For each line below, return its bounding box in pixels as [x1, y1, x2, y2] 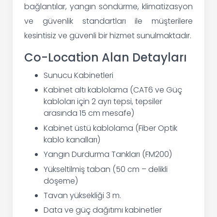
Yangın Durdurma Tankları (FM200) [44, 149, 172, 160]
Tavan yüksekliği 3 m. [44, 189, 122, 201]
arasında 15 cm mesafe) [44, 108, 135, 119]
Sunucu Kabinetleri [44, 70, 114, 81]
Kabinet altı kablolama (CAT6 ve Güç [44, 84, 183, 96]
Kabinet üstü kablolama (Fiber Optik [44, 122, 178, 134]
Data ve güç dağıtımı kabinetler [44, 204, 162, 216]
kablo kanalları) [44, 134, 101, 145]
